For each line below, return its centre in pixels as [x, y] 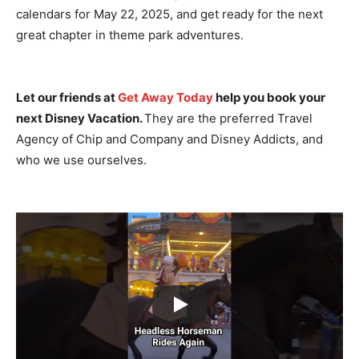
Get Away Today [165, 97]
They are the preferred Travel [228, 118]
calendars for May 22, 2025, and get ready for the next [169, 14]
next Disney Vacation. [80, 118]
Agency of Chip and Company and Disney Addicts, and [169, 139]
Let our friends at [67, 97]
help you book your [269, 97]
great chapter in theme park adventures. [130, 34]
